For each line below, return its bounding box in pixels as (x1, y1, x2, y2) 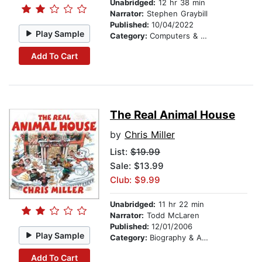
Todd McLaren (144, 211, 199, 220)
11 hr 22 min (156, 199, 204, 209)
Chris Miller (125, 129, 175, 141)
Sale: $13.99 (110, 160, 164, 172)
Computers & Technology (150, 31, 201, 41)
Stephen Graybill (144, 9, 208, 19)
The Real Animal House (110, 108, 235, 122)
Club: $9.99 (110, 174, 160, 186)
